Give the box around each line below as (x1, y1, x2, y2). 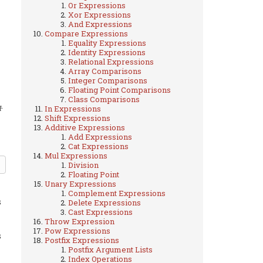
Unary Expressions (45, 178, 116, 189)
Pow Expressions (45, 225, 110, 236)
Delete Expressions (68, 197, 141, 208)
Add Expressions (68, 131, 132, 142)
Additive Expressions (45, 122, 125, 133)
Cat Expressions (68, 140, 129, 151)
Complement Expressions (68, 187, 166, 198)
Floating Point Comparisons (68, 84, 171, 95)
